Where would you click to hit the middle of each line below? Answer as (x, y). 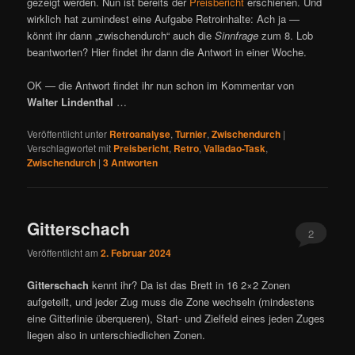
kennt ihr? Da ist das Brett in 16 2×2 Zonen (190, 285)
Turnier (191, 134)
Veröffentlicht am (64, 252)
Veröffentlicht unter (67, 134)
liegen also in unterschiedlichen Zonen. (116, 335)
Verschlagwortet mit (69, 148)
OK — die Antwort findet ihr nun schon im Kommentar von (161, 86)
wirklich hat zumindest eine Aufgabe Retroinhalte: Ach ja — (164, 19)
